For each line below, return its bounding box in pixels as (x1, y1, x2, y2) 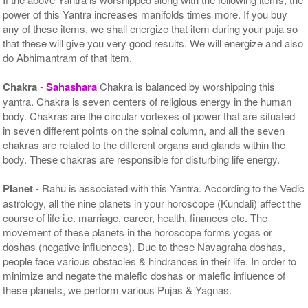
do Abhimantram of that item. (3, 49, 133, 65)
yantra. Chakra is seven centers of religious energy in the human (3, 93, 292, 109)
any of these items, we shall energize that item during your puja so (3, 21, 298, 36)
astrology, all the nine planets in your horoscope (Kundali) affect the (3, 195, 302, 210)
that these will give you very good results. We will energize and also (3, 35, 304, 50)
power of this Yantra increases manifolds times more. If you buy (3, 6, 288, 21)
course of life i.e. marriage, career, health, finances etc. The (3, 210, 268, 225)
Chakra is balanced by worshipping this (100, 78, 276, 93)
